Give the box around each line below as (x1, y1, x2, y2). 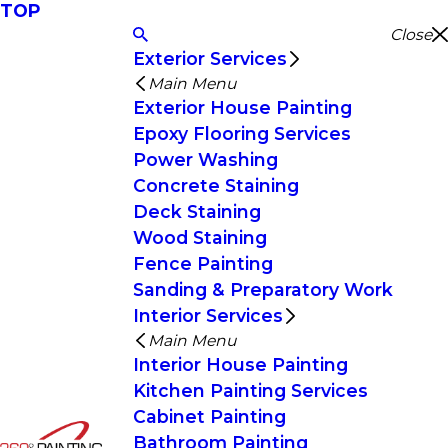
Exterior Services (132, 48, 287, 69)
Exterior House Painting (132, 97, 352, 118)
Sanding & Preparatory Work (132, 279, 393, 300)
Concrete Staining (132, 175, 299, 196)
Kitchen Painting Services (132, 380, 368, 401)
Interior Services (132, 305, 283, 326)
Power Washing (132, 149, 278, 170)
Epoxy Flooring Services (132, 123, 351, 144)
